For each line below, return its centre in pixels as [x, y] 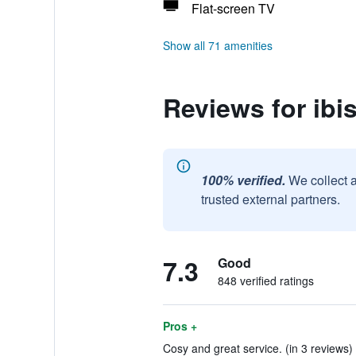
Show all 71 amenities [217, 45]
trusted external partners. [270, 199]
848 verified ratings [265, 281]
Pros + [180, 326]
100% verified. [243, 180]
